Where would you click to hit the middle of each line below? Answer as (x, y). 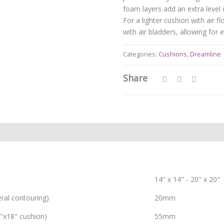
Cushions (173, 54)
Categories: (141, 54)
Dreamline (205, 54)
